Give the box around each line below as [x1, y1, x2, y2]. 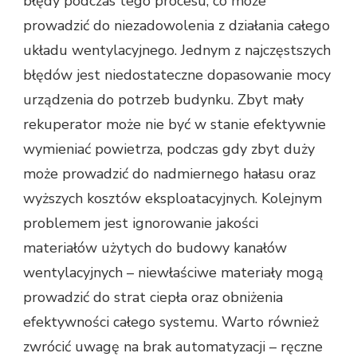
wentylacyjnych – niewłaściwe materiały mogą [23, 262, 324, 282]
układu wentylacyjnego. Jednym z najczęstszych [23, 40, 331, 60]
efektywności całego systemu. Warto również [23, 312, 319, 331]
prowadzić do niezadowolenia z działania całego [23, 15, 330, 35]
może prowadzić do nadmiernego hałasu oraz [23, 163, 316, 183]
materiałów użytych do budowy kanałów [23, 237, 287, 257]
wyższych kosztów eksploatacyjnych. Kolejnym [23, 188, 322, 208]
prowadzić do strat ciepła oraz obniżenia [23, 287, 283, 307]
